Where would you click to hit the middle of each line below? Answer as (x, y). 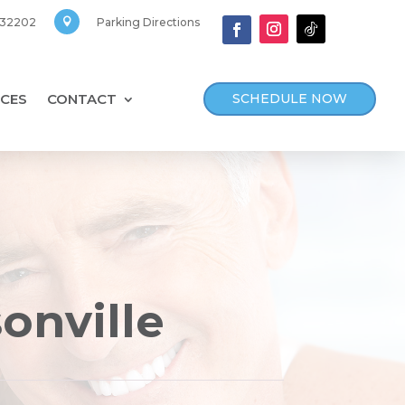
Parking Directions (148, 23)
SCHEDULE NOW (290, 98)
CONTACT (82, 99)
